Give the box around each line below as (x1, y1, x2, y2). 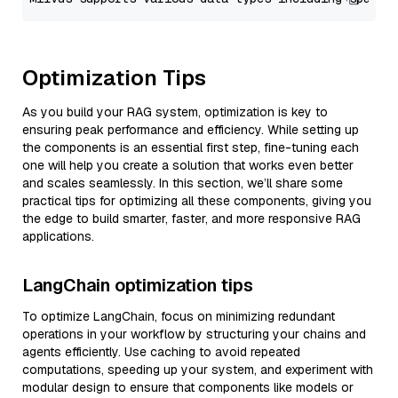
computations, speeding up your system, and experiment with (22, 362, 373, 378)
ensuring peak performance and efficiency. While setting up (22, 122, 359, 138)
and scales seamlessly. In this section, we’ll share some (22, 175, 343, 191)
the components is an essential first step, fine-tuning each (22, 139, 359, 155)
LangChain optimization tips (22, 274, 253, 297)
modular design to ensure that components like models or (22, 379, 354, 395)
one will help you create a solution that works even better (22, 157, 354, 173)
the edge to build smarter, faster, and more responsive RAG (22, 211, 361, 227)
